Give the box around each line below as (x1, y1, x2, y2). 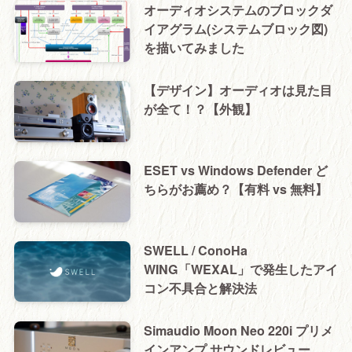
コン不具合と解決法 (143, 278, 257, 297)
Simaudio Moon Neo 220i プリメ (143, 321, 333, 339)
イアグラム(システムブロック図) (143, 20, 328, 38)
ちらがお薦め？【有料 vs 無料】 (143, 179, 328, 198)
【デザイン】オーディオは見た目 (143, 81, 332, 100)
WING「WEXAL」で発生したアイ (143, 259, 338, 278)
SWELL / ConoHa (143, 240, 247, 259)
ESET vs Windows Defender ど (143, 160, 328, 179)
